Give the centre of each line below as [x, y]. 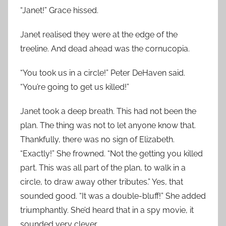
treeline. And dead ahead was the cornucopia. [105, 49]
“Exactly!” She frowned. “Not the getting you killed [111, 154]
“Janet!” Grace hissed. [59, 10]
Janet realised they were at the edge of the [99, 35]
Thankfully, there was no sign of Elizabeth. [97, 139]
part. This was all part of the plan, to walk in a [103, 168]
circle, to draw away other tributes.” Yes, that [102, 182]
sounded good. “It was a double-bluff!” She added [113, 196]
